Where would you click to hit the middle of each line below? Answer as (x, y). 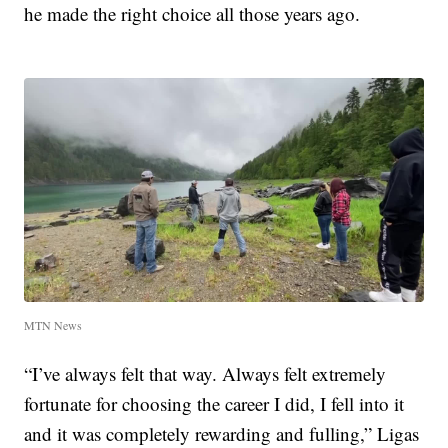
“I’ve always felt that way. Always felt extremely (205, 374)
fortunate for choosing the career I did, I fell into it (214, 404)
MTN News (53, 325)
